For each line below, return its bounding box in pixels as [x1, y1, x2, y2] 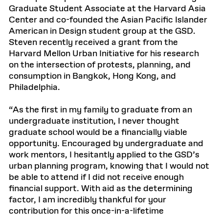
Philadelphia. [9, 82, 60, 93]
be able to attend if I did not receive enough [9, 172, 184, 183]
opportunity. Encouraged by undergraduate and [9, 138, 203, 150]
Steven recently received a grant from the [9, 37, 178, 48]
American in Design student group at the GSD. [9, 25, 196, 37]
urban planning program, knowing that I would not [9, 160, 209, 172]
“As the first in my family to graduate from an [9, 104, 192, 116]
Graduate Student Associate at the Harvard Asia [9, 3, 206, 15]
